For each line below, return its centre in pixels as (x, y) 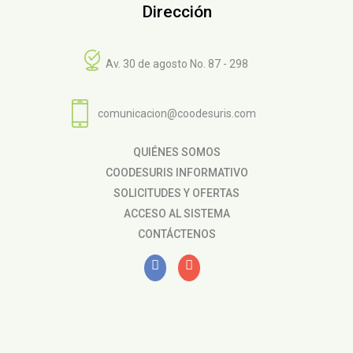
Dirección (176, 11)
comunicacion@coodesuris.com (176, 113)
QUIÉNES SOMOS (176, 152)
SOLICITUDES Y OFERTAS (176, 193)
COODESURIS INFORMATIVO (176, 172)
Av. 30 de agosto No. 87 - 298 (176, 63)
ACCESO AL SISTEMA (176, 213)
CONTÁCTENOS (176, 234)
